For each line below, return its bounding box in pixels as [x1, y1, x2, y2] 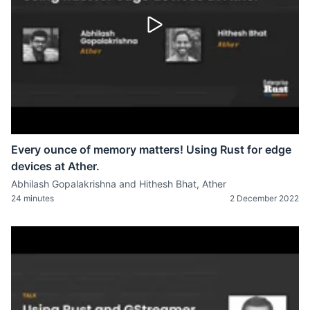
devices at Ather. [11, 158, 100, 173]
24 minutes [11, 192, 54, 203]
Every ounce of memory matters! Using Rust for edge [11, 142, 291, 156]
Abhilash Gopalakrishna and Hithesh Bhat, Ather [11, 177, 226, 190]
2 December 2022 [230, 192, 299, 203]
